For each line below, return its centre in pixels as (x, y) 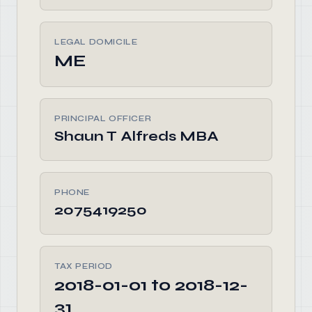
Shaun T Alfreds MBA (136, 136)
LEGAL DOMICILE (96, 42)
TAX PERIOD (84, 266)
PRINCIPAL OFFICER (103, 118)
